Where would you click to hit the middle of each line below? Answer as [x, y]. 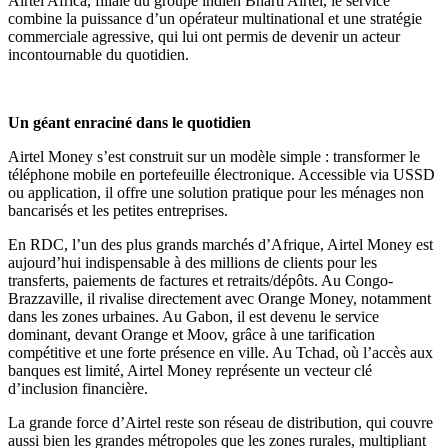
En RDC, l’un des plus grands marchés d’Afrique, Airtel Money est [220, 244]
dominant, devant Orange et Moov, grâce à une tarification [191, 334]
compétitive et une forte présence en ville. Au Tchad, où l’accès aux [220, 352]
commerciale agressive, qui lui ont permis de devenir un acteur [204, 36]
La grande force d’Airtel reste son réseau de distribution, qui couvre [220, 422]
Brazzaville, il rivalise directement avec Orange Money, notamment [219, 298]
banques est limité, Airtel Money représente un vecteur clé [190, 370]
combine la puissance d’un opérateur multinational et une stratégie [215, 18]
